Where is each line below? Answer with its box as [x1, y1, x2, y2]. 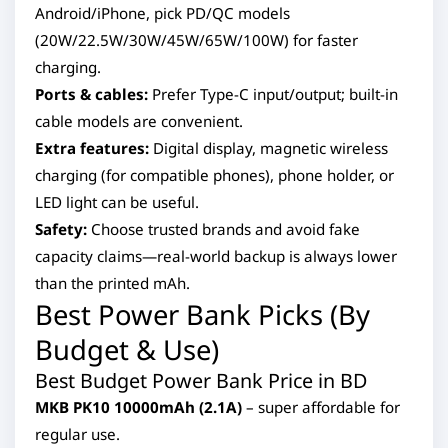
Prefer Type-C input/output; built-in [148, 84, 398, 104]
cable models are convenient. [35, 111, 243, 131]
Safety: [35, 219, 87, 239]
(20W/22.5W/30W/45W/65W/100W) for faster [35, 30, 358, 50]
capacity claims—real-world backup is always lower [35, 246, 397, 266]
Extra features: [35, 138, 149, 158]
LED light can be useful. [35, 192, 199, 212]
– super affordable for [242, 397, 400, 417]
